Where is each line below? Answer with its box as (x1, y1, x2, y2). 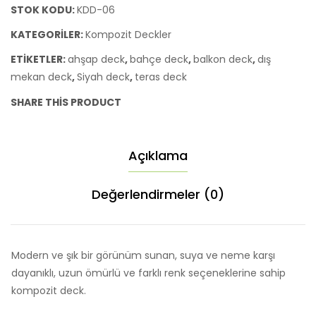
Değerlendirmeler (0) (92, 186, 224, 204)
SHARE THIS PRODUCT (11, 95, 121, 110)
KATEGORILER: (11, 28, 85, 42)
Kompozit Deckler (85, 28, 171, 42)
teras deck (135, 70, 187, 85)
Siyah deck (77, 70, 130, 85)
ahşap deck (68, 52, 125, 67)
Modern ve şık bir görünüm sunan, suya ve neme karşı (11, 248, 275, 263)
